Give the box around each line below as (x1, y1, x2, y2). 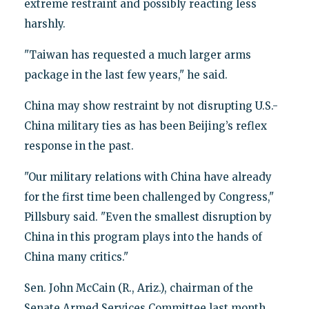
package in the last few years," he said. (23, 68, 228, 81)
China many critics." (23, 250, 128, 263)
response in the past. (23, 139, 134, 152)
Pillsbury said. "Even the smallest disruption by (23, 210, 272, 223)
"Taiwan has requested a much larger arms (23, 48, 251, 61)
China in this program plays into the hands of (23, 230, 262, 243)
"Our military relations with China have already (23, 170, 272, 183)
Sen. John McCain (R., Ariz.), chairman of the (23, 281, 253, 295)
